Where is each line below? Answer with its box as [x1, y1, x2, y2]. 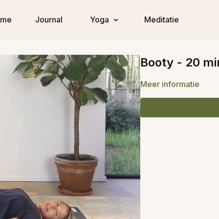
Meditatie [144, 15, 179, 24]
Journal [35, 15, 63, 24]
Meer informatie [140, 79, 200, 89]
